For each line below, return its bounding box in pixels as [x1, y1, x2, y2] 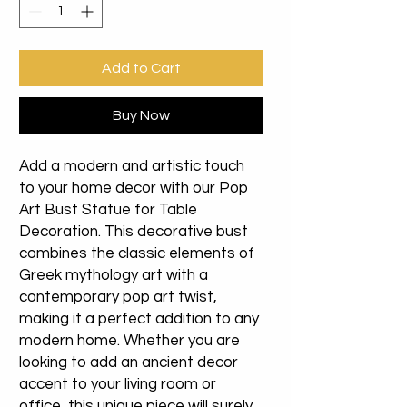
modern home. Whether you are [19, 333, 240, 350]
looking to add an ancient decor [19, 354, 238, 372]
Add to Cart [101, 61, 181, 76]
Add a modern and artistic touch [19, 158, 244, 175]
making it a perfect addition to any [19, 311, 259, 328]
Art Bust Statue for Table [19, 202, 197, 219]
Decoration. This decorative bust [19, 223, 248, 241]
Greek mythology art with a [19, 267, 208, 284]
